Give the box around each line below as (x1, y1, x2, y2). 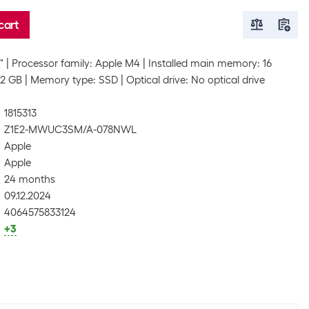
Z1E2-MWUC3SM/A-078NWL (4, 123, 137, 136)
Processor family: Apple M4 (12, 57, 140, 70)
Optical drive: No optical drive (126, 74, 265, 86)
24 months (4, 173, 55, 186)
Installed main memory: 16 (148, 57, 272, 70)
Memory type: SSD (30, 74, 118, 86)
